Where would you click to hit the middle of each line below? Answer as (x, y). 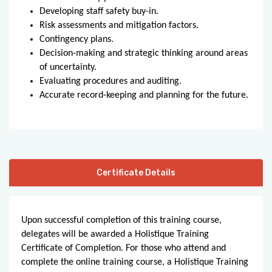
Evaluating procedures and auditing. (112, 81)
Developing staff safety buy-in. (100, 11)
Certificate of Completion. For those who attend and (124, 248)
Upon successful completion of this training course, (121, 220)
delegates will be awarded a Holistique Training (115, 234)
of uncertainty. (69, 67)
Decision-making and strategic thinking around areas (144, 53)
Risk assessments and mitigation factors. (120, 25)
